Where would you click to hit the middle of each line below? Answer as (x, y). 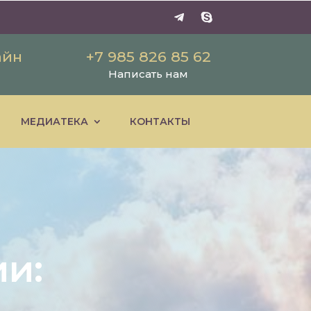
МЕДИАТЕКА (54, 121)
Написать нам (149, 74)
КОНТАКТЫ (160, 121)
